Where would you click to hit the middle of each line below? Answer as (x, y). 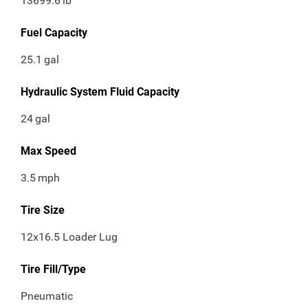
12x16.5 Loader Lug (69, 237)
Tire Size (43, 210)
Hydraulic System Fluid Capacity (100, 92)
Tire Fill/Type (53, 269)
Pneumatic (47, 296)
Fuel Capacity (54, 33)
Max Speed (48, 151)
